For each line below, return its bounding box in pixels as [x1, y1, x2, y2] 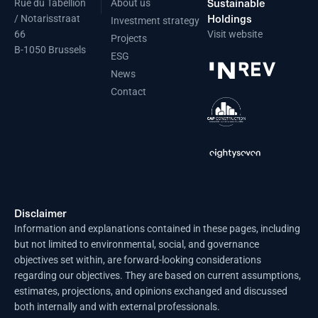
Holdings [207, 10, 252, 26]
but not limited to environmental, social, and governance [14, 238, 259, 251]
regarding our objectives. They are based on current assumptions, [14, 270, 301, 282]
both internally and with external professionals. [14, 301, 220, 313]
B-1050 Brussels [14, 43, 86, 55]
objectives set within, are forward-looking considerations [14, 254, 261, 266]
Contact [111, 85, 146, 97]
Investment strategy [111, 14, 199, 26]
